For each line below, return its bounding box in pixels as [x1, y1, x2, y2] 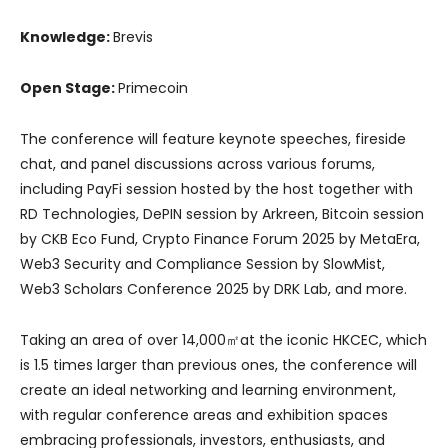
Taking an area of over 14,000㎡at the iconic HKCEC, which [20, 330, 427, 351]
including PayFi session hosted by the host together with [20, 179, 413, 200]
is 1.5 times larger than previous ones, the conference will [20, 355, 417, 376]
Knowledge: [20, 27, 113, 48]
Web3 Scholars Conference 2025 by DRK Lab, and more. [20, 279, 407, 300]
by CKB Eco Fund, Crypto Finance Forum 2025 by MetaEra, [20, 229, 420, 250]
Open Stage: [20, 78, 118, 99]
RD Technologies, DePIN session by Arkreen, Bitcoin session [20, 204, 424, 225]
